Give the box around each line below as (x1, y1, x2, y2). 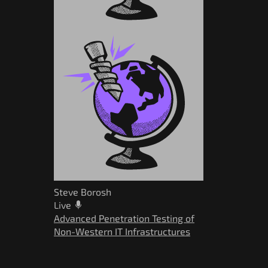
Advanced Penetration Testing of (54, 212, 194, 224)
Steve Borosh (54, 185, 111, 197)
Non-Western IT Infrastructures (54, 225, 190, 237)
